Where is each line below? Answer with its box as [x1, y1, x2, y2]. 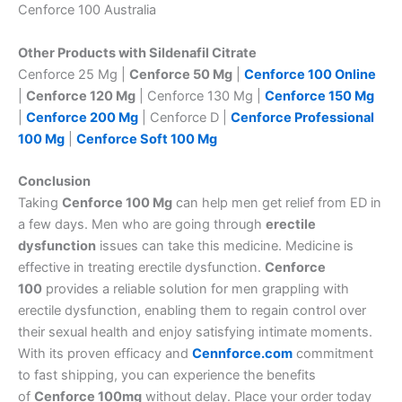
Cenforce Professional [231, 109, 374, 126]
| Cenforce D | [138, 109, 231, 126]
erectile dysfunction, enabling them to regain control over [18, 301, 366, 319]
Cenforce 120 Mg [26, 87, 135, 104]
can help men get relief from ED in [172, 194, 381, 211]
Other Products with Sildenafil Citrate [18, 44, 257, 61]
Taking [18, 194, 62, 211]
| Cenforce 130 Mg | [135, 87, 265, 104]
